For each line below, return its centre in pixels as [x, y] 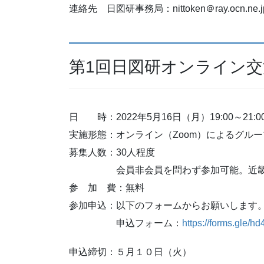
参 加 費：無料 [107, 187]
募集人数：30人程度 [112, 152]
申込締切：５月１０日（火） [130, 252]
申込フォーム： [126, 223]
